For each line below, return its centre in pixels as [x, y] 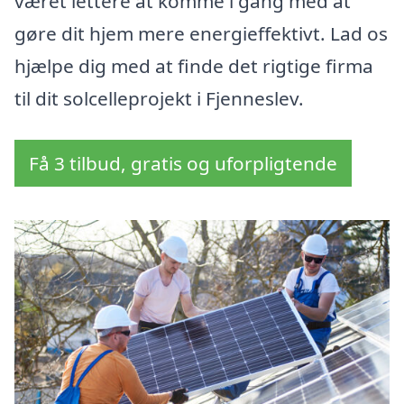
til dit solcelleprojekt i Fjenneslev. [159, 99]
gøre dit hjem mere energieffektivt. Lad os [201, 34]
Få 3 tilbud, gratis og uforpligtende [183, 164]
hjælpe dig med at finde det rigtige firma [194, 66]
